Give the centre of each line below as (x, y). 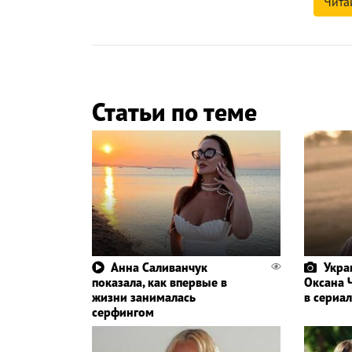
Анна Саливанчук (159, 268)
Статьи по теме (174, 112)
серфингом (123, 312)
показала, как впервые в (159, 282)
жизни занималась (144, 297)
